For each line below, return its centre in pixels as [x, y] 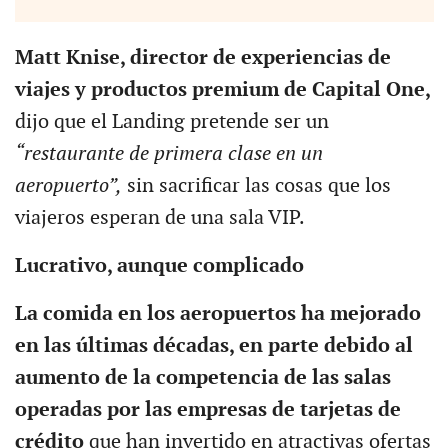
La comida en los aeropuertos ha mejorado [217, 313]
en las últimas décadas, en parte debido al [213, 345]
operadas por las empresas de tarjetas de [207, 409]
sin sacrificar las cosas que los [256, 185]
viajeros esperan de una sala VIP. [159, 217]
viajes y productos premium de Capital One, [222, 89]
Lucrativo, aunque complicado [159, 265]
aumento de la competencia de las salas [202, 377]
